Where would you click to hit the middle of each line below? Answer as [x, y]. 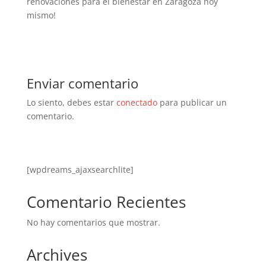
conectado [137, 102]
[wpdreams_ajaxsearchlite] [80, 170]
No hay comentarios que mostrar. [93, 222]
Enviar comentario [82, 83]
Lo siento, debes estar [71, 102]
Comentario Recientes [106, 202]
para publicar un [192, 102]
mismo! [41, 15]
